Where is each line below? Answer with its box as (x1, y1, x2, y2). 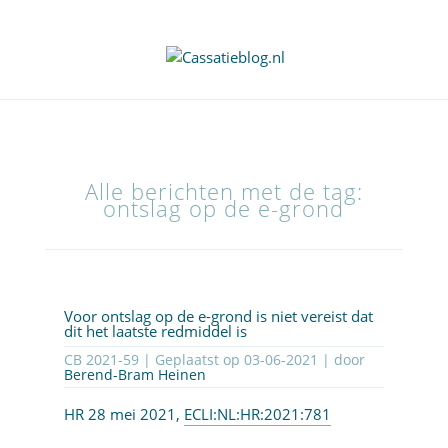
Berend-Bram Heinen (63, 365, 206, 385)
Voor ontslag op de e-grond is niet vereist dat (63, 306, 373, 327)
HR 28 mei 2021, (63, 404, 184, 425)
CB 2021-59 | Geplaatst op (142, 350, 244, 370)
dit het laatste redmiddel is (63, 321, 247, 342)
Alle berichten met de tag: (84, 176, 363, 208)
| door (317, 350, 365, 370)
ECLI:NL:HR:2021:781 (183, 404, 331, 425)
